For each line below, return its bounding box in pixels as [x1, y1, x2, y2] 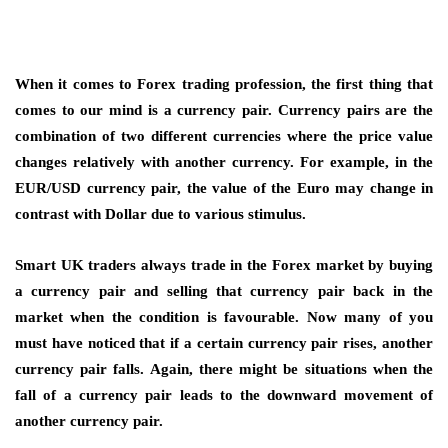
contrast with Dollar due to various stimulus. [15, 206, 306, 222]
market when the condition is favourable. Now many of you [15, 309, 433, 325]
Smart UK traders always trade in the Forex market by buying [15, 257, 433, 273]
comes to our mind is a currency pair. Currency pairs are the [15, 102, 433, 118]
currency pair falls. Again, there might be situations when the [15, 361, 433, 377]
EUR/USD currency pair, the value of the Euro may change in [15, 180, 433, 196]
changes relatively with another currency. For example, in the [15, 154, 433, 170]
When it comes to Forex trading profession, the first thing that [15, 76, 433, 92]
